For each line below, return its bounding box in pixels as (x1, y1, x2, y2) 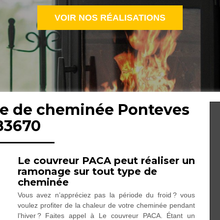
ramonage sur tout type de (17, 165, 157, 177)
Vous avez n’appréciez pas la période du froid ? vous (17, 191, 195, 199)
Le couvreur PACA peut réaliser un (17, 155, 195, 166)
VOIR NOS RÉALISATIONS (55, 13, 165, 23)
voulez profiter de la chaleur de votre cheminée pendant (17, 201, 195, 209)
